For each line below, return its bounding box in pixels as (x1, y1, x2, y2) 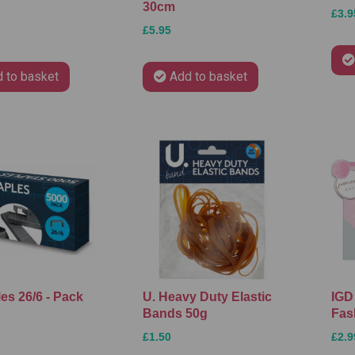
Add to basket (169, 69, 247, 85)
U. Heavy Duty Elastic (142, 290, 272, 304)
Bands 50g (142, 307, 208, 321)
